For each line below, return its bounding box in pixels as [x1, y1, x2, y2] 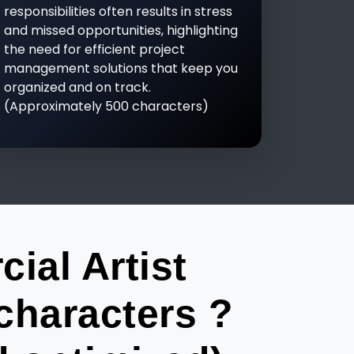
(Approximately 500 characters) [4, 97, 209, 115]
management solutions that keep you [4, 59, 238, 77]
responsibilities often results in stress [4, 2, 232, 21]
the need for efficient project [4, 40, 185, 58]
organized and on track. [4, 78, 151, 96]
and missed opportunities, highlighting [4, 21, 238, 40]
